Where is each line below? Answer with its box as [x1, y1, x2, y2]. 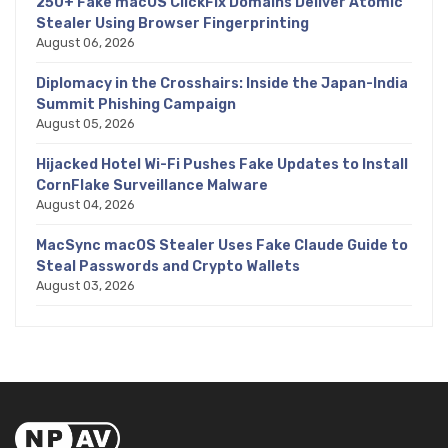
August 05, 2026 [36, 115, 135, 131]
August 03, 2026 [36, 277, 135, 293]
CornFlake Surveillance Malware [36, 176, 268, 194]
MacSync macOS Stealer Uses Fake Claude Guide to [36, 236, 408, 254]
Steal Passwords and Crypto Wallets [36, 257, 300, 275]
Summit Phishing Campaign [36, 95, 236, 113]
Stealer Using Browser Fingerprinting [36, 14, 309, 32]
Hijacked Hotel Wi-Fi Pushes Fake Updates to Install [36, 155, 408, 173]
